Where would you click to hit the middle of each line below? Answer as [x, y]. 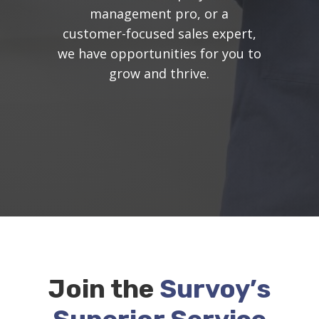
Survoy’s [215, 289]
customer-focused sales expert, [159, 34]
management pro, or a [159, 14]
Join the [104, 289]
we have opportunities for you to [159, 54]
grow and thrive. [159, 74]
